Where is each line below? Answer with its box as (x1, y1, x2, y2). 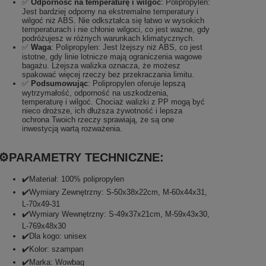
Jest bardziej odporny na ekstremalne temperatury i (21, 7, 198, 16)
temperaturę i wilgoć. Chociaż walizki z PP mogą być (21, 97, 205, 106)
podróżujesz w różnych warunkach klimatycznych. (21, 33, 195, 43)
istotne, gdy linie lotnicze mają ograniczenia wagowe (21, 52, 202, 61)
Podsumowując (30, 78, 88, 88)
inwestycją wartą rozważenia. (21, 123, 122, 133)
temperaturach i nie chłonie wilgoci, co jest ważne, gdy (21, 24, 210, 34)
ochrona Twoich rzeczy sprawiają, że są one (21, 115, 174, 124)
